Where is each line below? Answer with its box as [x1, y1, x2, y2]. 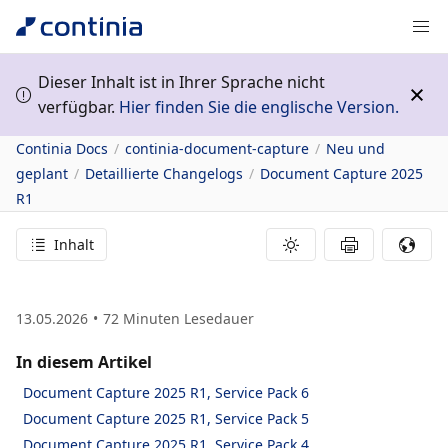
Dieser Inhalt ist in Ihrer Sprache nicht [38, 71, 325, 93]
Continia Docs [16, 139, 108, 158]
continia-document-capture [125, 139, 309, 158]
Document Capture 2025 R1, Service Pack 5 [23, 409, 309, 428]
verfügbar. [38, 96, 119, 118]
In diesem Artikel [16, 351, 152, 373]
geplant [16, 164, 68, 183]
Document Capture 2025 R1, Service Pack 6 [23, 383, 309, 402]
